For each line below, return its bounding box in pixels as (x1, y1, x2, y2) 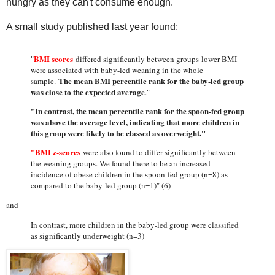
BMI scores (34, 53, 73, 64)
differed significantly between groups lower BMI (76, 53, 237, 64)
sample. (31, 76, 58, 87)
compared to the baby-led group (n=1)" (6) (31, 180, 171, 191)
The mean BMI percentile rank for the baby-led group (58, 75, 244, 87)
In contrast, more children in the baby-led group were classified (31, 219, 239, 230)
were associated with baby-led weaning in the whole (31, 64, 203, 76)
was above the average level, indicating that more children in (31, 116, 239, 128)
